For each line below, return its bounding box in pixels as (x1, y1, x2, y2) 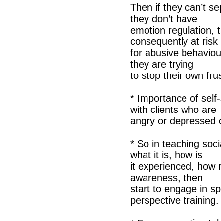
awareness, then (130, 172, 203, 183)
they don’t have (130, 13, 197, 24)
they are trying (130, 59, 193, 70)
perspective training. (130, 195, 219, 206)
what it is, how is (130, 149, 202, 160)
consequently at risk (130, 36, 218, 47)
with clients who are (130, 104, 216, 115)
